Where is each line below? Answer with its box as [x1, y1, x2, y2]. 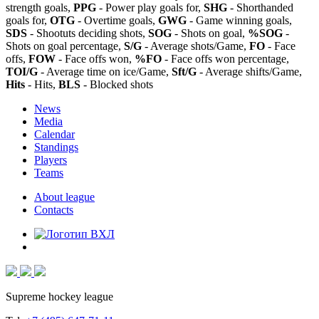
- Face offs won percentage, [162, 52, 289, 65]
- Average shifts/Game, [197, 65, 302, 78]
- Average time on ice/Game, [38, 65, 172, 78]
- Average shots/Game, [142, 39, 249, 52]
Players [34, 153, 67, 166]
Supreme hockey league [6, 290, 113, 303]
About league [34, 190, 95, 203]
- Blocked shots [80, 78, 153, 90]
